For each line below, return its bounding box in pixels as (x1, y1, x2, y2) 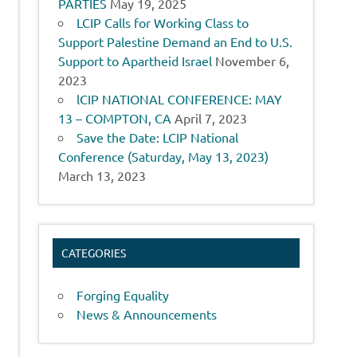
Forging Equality (76, 286, 170, 303)
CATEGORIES (61, 245, 127, 261)
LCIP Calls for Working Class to (76, 14, 249, 31)
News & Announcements (76, 305, 218, 322)
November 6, (215, 53, 290, 69)
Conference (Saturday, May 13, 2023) (58, 148, 269, 165)
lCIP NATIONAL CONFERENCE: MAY (76, 91, 283, 108)
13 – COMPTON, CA (58, 110, 172, 127)
